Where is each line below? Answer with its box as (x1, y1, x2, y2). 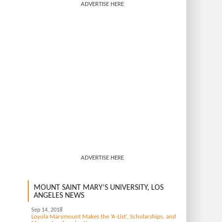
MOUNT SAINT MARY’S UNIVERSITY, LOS (34, 183, 164, 192)
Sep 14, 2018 (31, 207, 62, 213)
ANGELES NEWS (34, 191, 84, 200)
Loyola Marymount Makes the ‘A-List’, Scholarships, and (31, 213, 176, 220)
